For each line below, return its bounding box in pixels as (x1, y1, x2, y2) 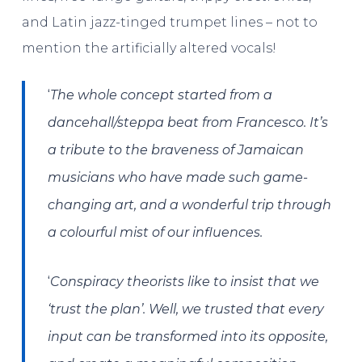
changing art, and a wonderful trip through (48, 196, 332, 213)
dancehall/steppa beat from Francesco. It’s (48, 114, 329, 130)
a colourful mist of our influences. (48, 224, 263, 240)
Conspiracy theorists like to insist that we (50, 273, 320, 289)
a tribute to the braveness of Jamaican (48, 141, 305, 158)
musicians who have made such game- (48, 169, 309, 185)
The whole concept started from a (50, 86, 273, 103)
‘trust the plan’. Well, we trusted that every (48, 301, 325, 317)
